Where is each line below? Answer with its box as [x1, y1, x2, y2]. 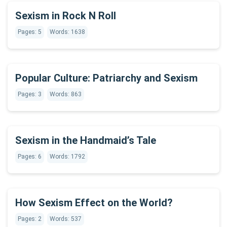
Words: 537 [50, 215, 82, 222]
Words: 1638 [50, 28, 85, 35]
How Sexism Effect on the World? [15, 197, 173, 209]
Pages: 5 [18, 28, 42, 35]
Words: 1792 [50, 153, 85, 160]
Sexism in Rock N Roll [15, 10, 116, 22]
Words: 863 [50, 91, 82, 98]
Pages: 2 [18, 215, 42, 222]
